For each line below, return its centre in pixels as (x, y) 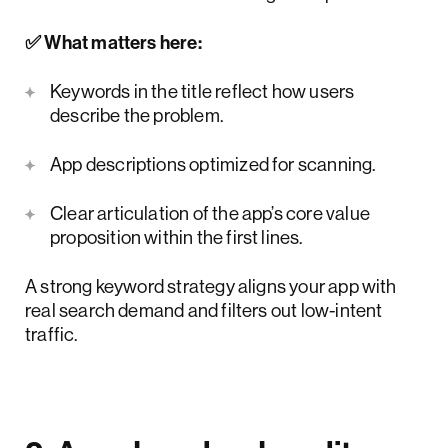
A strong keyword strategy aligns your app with (211, 285)
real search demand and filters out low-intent (204, 309)
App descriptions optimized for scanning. (213, 163)
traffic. (51, 333)
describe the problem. (136, 114)
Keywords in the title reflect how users (202, 90)
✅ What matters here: (113, 41)
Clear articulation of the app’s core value (210, 212)
